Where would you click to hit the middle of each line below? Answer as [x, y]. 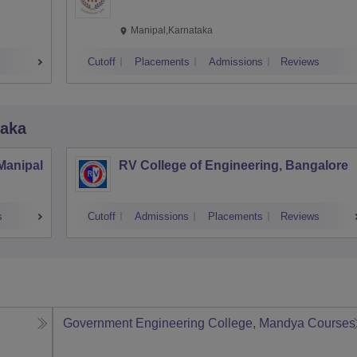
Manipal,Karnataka [172, 30]
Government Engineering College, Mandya [184, 323]
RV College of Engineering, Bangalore [233, 165]
